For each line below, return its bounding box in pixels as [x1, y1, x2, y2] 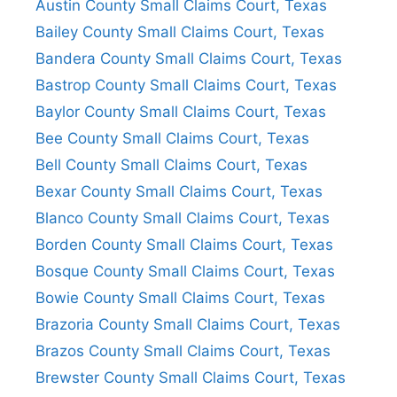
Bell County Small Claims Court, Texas [35, 155, 307, 174]
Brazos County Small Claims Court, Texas [35, 341, 331, 360]
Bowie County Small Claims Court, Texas [35, 288, 325, 307]
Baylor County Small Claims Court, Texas [35, 102, 326, 121]
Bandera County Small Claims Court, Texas [35, 49, 342, 67]
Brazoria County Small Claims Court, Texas [35, 315, 340, 333]
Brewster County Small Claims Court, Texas [35, 368, 346, 386]
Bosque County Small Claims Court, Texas [35, 261, 335, 280]
